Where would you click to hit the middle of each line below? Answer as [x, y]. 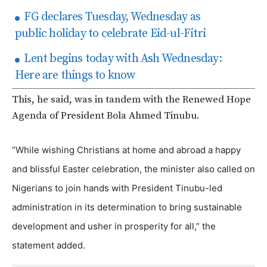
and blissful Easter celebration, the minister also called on [133, 169]
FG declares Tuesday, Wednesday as [111, 17]
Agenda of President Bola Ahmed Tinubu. [106, 116]
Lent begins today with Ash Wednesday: [122, 59]
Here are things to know [75, 76]
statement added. [49, 246]
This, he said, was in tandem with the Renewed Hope [131, 100]
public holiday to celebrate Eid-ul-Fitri [111, 34]
